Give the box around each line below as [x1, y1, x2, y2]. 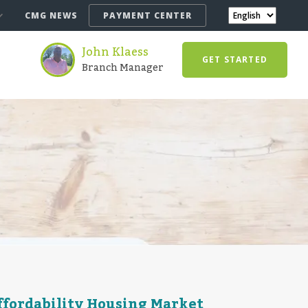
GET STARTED [201, 54, 267, 65]
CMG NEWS [25, 10, 78, 21]
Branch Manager [81, 58, 164, 78]
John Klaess [81, 41, 148, 63]
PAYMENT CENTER [103, 10, 192, 21]
